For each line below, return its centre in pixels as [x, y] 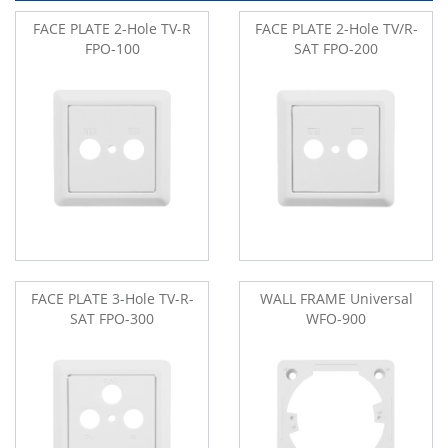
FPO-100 [112, 48]
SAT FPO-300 [112, 318]
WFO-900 [336, 318]
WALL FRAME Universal [336, 298]
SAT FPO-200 [336, 48]
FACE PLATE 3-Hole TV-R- [112, 298]
